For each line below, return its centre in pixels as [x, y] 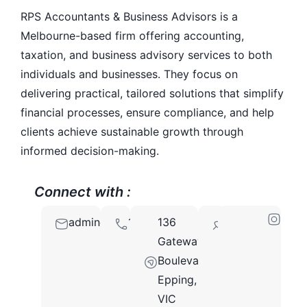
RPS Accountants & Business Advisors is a [129, 17]
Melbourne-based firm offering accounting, [132, 36]
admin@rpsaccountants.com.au [150, 222]
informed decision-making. [90, 151]
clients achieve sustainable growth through [132, 132]
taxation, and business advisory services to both [146, 55]
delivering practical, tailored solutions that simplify [152, 94]
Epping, [177, 280]
